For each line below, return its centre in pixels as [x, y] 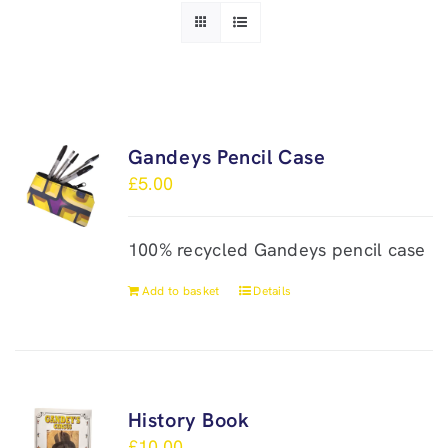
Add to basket [180, 291]
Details [272, 291]
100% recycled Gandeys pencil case [276, 249]
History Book [188, 420]
